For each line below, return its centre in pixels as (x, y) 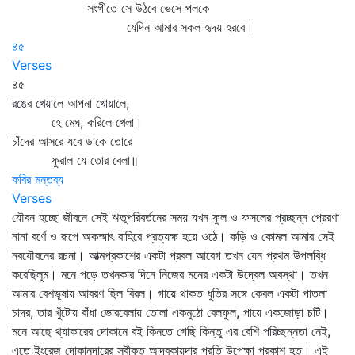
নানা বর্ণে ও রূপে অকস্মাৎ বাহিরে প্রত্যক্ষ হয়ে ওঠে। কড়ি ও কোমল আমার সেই (173, 236)
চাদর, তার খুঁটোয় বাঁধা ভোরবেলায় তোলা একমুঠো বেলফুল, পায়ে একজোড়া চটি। (170, 312)
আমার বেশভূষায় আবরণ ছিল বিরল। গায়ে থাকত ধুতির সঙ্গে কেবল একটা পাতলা (170, 293)
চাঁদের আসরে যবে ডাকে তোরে (72, 141)
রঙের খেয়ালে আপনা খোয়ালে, (71, 103)
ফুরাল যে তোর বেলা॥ (79, 160)
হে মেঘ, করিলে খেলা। (77, 122)
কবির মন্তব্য (38, 179)
